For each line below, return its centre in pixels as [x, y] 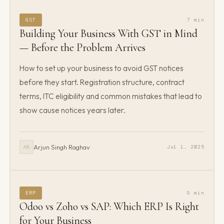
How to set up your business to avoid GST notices [102, 68]
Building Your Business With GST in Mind [109, 34]
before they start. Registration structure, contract [102, 82]
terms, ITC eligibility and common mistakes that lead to [111, 96]
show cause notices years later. [73, 110]
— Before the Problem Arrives [83, 48]
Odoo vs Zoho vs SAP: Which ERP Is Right [109, 207]
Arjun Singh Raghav [62, 147]
